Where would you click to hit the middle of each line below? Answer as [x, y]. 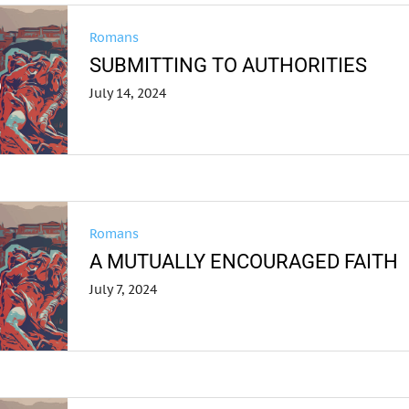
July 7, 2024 [124, 289]
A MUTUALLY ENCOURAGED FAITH [244, 262]
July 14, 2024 [128, 93]
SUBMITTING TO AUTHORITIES [229, 65]
